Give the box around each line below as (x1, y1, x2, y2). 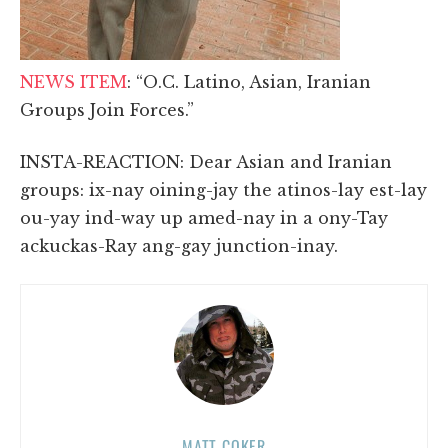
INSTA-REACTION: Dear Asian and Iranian (20, 151, 392, 172)
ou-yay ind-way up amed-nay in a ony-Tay (20, 207, 388, 228)
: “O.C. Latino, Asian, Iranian (127, 71, 371, 92)
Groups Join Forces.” (20, 99, 194, 120)
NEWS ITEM (20, 71, 127, 92)
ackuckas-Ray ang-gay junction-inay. (20, 235, 338, 256)
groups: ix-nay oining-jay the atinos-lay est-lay (20, 179, 427, 200)
